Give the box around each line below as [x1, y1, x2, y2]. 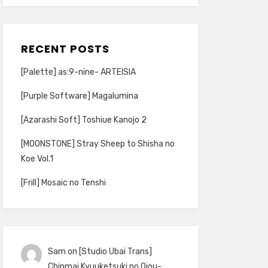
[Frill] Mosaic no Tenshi [20, 177, 106, 188]
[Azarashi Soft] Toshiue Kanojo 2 [20, 114, 147, 125]
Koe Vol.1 [20, 153, 53, 164]
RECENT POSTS [20, 41, 109, 56]
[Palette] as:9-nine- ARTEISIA [20, 66, 136, 77]
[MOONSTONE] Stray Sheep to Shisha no [20, 138, 175, 149]
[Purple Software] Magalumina [20, 90, 138, 101]
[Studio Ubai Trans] [79, 246, 153, 257]
